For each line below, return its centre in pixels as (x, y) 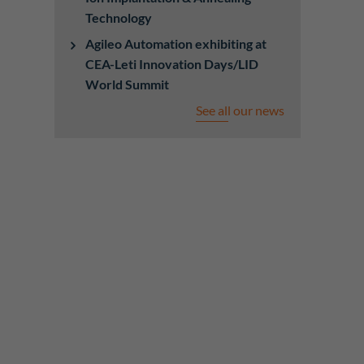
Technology (119, 17)
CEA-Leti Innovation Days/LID (172, 64)
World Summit (128, 84)
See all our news (240, 110)
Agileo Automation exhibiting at (176, 43)
